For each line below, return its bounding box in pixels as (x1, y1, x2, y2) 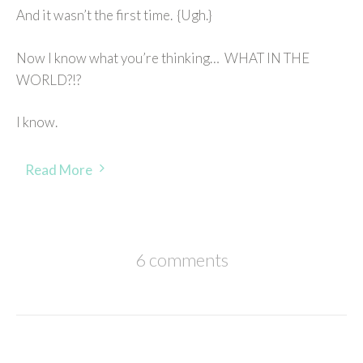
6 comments (135, 249, 228, 271)
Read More (25, 160, 92, 178)
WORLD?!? (16, 70, 81, 88)
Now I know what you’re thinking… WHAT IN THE (16, 49, 310, 66)
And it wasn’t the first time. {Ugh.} (16, 6, 211, 24)
